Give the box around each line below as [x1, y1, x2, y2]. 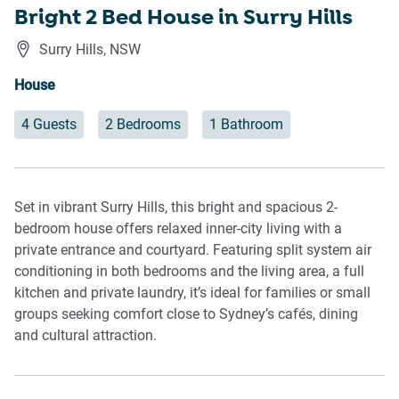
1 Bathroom [209, 116, 283, 134]
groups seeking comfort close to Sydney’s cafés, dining [14, 305, 358, 323]
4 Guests [21, 116, 77, 134]
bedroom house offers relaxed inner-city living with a [14, 220, 342, 238]
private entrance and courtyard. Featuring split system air [14, 241, 371, 259]
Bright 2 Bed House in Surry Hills [14, 4, 353, 33]
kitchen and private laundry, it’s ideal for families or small [14, 284, 370, 302]
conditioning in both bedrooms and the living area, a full [14, 263, 364, 281]
